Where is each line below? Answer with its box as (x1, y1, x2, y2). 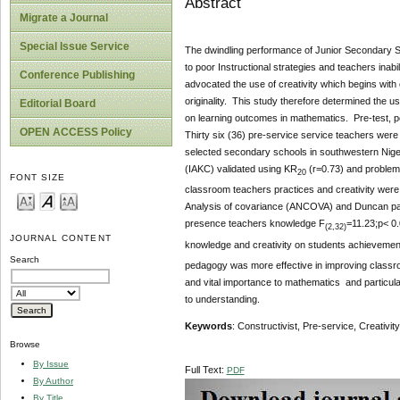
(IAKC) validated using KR (184, 163, 297, 175)
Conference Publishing (20, 69, 135, 81)
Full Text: (184, 364, 227, 376)
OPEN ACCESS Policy (20, 126, 132, 138)
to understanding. (184, 293, 260, 304)
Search (10, 254, 39, 265)
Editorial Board (20, 97, 96, 110)
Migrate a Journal (20, 12, 108, 24)
